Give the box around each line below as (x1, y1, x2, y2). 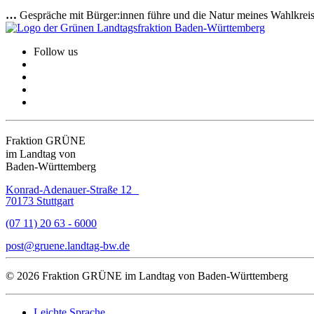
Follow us (34, 46, 78, 58)
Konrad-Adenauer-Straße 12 (6, 184, 139, 196)
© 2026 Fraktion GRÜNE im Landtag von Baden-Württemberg (6, 270, 288, 282)
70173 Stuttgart (6, 195, 74, 207)
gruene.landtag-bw (34, 240, 116, 252)
